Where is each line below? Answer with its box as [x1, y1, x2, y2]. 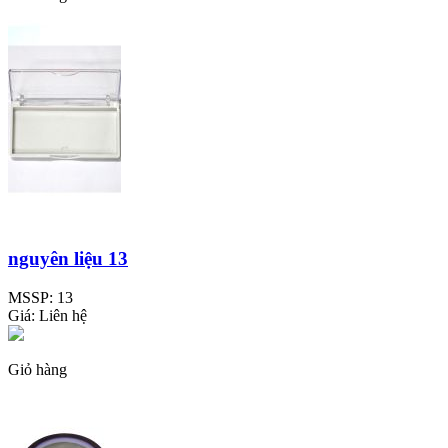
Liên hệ [39, 306, 87, 324]
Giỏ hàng [8, 360, 67, 378]
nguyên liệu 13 [8, 248, 128, 270]
